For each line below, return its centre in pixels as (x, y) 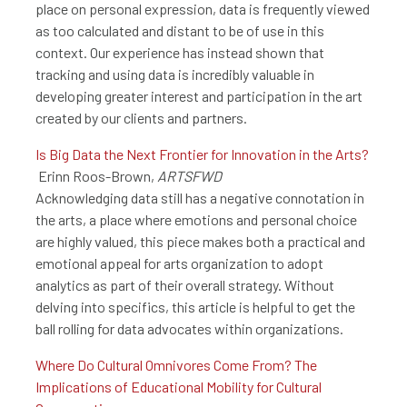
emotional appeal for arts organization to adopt (179, 263)
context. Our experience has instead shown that (180, 53)
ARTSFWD (189, 176)
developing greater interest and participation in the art (199, 96)
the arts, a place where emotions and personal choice (196, 220)
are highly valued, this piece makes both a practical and (200, 242)
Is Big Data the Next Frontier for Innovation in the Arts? (202, 154)
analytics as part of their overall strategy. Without (185, 285)
